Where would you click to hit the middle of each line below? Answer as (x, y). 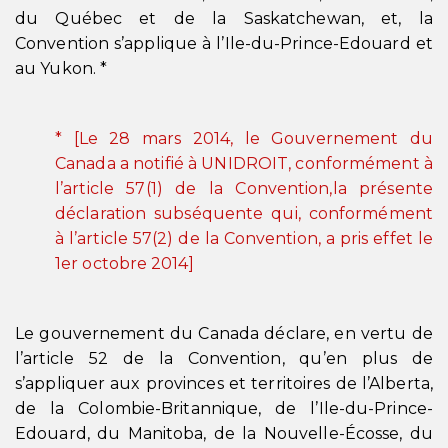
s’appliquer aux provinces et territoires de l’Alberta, (224, 383)
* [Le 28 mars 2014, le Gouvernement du (244, 138)
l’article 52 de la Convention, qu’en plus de (224, 358)
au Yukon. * (61, 68)
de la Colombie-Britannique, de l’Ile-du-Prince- (224, 408)
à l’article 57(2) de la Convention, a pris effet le (244, 238)
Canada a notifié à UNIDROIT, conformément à (244, 163)
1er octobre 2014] (124, 263)
